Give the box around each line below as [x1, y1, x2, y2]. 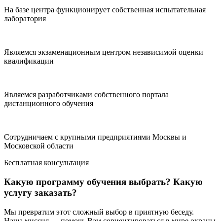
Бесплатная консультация [4, 158, 89, 167]
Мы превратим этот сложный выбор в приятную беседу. [4, 207, 194, 216]
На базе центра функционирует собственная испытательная [4, 5, 206, 14]
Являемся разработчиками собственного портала [4, 90, 169, 99]
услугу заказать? [4, 187, 77, 198]
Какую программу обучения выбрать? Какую [4, 176, 203, 187]
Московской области [4, 142, 74, 150]
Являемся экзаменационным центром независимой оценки [4, 48, 203, 57]
